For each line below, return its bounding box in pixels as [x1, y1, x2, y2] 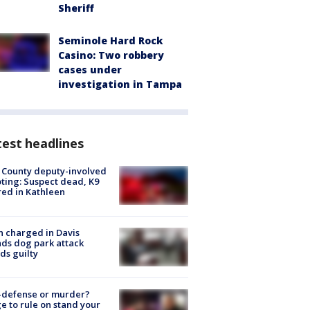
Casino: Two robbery [58, 48, 164, 62]
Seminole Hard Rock [58, 33, 163, 47]
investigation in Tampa [58, 77, 182, 91]
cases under [58, 62, 122, 76]
